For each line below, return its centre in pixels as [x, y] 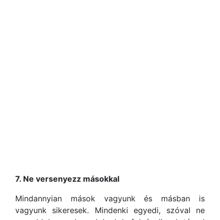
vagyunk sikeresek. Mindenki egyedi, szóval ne [110, 210]
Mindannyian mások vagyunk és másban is [110, 198]
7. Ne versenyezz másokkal [67, 179]
